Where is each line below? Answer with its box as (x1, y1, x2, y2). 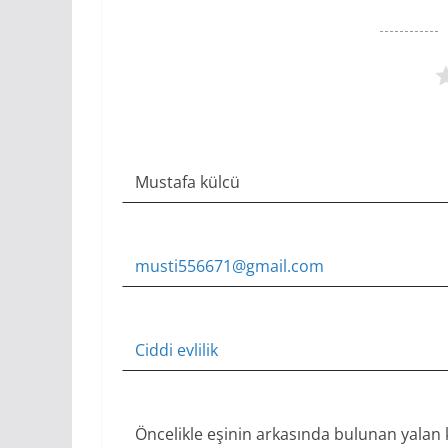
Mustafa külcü (135, 170, 240, 193)
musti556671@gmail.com (135, 254, 324, 277)
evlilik (177, 338, 218, 361)
